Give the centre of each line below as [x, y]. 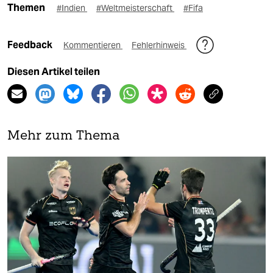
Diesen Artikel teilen [54, 72]
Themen [26, 8]
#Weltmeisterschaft [135, 8]
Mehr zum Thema [64, 136]
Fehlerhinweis [159, 45]
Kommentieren [93, 45]
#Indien [72, 8]
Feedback [31, 45]
